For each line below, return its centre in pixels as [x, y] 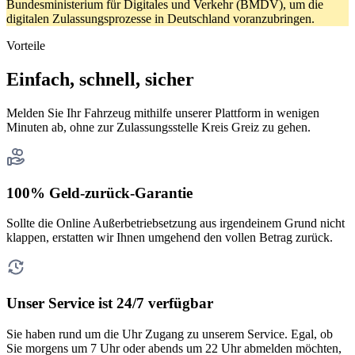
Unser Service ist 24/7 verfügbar [110, 303]
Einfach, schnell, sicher [100, 80]
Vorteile [26, 46]
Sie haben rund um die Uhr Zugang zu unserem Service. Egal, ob [170, 334]
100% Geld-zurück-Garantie [99, 193]
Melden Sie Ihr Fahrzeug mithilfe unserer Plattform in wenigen [163, 113]
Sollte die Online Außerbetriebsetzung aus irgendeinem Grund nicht [176, 223]
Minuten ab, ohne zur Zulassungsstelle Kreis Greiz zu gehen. [158, 128]
